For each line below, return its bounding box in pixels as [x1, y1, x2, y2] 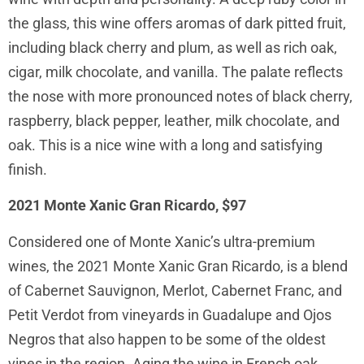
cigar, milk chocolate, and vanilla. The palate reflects [8, 63, 343, 80]
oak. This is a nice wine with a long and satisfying [8, 136, 323, 154]
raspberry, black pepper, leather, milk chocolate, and [8, 111, 340, 129]
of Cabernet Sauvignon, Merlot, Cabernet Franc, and [8, 281, 342, 299]
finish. [8, 160, 47, 178]
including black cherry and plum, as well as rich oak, [8, 38, 337, 56]
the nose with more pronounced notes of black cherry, [8, 87, 353, 105]
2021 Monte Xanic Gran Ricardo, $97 [8, 197, 246, 214]
